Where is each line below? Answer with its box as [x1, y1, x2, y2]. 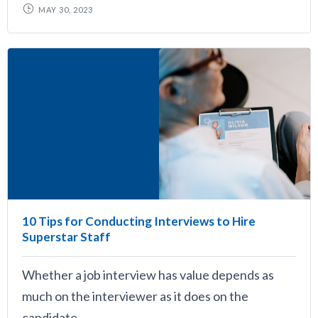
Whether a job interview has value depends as [22, 267, 274, 283]
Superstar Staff [22, 229, 111, 244]
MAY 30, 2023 [38, 5, 93, 14]
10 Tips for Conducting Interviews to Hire [22, 214, 256, 229]
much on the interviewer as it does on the [22, 288, 248, 304]
